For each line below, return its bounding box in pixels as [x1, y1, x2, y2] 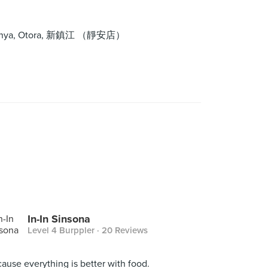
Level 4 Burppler [28, 225, 95, 236]
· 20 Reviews [95, 225, 148, 236]
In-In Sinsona [28, 212, 90, 226]
